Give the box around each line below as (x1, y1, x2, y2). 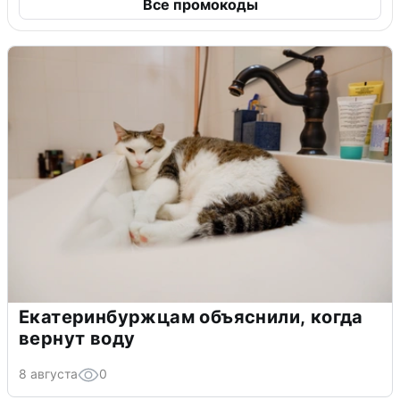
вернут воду (19, 328, 136, 350)
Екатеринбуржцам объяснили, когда (19, 306, 363, 329)
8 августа (19, 366, 78, 382)
